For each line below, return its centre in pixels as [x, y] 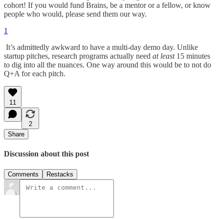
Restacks [60, 174]
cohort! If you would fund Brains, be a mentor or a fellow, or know [107, 5]
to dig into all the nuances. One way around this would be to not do [108, 65]
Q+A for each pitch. [36, 74]
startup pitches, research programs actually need [78, 56]
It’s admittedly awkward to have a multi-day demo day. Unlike [101, 47]
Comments [23, 174]
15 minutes [193, 56]
